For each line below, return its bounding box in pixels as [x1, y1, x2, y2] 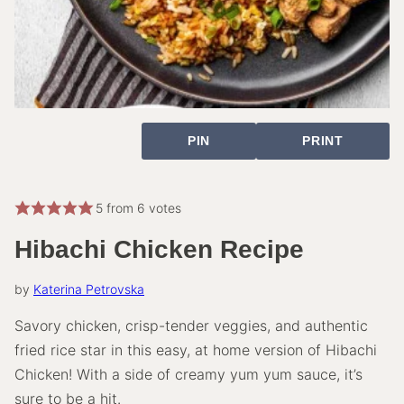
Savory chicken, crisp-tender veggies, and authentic [14, 316, 368, 335]
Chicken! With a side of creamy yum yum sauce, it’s [14, 364, 363, 383]
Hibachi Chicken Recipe [14, 234, 304, 263]
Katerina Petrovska [33, 280, 144, 297]
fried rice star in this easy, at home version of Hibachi [14, 340, 377, 359]
